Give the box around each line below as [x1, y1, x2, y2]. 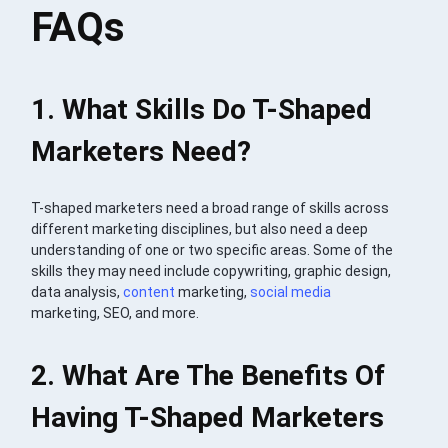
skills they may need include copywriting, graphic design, [31, 262, 392, 279]
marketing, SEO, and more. [31, 304, 200, 321]
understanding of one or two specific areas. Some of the [31, 241, 394, 258]
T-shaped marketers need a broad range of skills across [31, 199, 390, 216]
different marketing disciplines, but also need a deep [31, 220, 369, 237]
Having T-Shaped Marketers [31, 400, 385, 434]
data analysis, [31, 283, 124, 300]
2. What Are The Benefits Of [31, 358, 386, 392]
